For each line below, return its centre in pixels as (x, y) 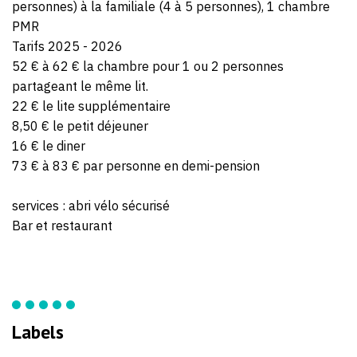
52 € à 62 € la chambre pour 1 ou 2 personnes (148, 66)
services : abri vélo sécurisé (91, 205)
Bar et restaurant (62, 225)
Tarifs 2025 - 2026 (67, 46)
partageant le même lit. (80, 86)
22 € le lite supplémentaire (91, 106)
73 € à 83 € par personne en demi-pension (136, 165)
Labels (38, 331)
